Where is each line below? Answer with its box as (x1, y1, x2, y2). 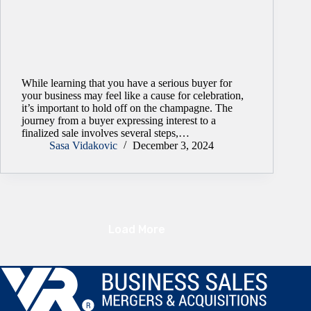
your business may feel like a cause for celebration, (22, 90, 244, 102)
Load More (108, 222, 166, 236)
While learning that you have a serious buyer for (22, 77, 232, 90)
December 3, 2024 (133, 140, 214, 152)
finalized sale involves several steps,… (22, 127, 190, 140)
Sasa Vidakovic (49, 140, 117, 152)
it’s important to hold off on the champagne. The (22, 102, 233, 115)
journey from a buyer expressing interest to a (22, 115, 216, 127)
